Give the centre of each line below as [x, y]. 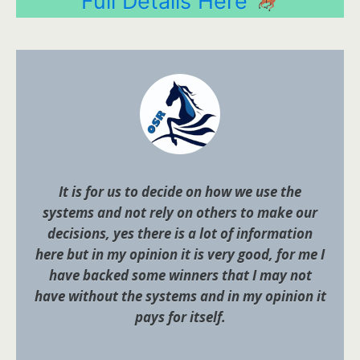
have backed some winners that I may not [180, 275]
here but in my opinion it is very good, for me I [180, 254]
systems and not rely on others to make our [180, 213]
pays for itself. [180, 317]
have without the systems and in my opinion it [180, 296]
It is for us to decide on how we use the [180, 192]
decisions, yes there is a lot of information [180, 233]
